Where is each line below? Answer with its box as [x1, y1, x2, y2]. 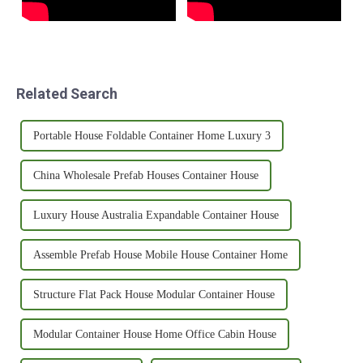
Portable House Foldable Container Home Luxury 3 [33, 129, 271, 142]
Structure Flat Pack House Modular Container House [33, 288, 275, 301]
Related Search [16, 84, 118, 102]
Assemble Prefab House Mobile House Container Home [33, 248, 288, 261]
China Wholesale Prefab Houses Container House [33, 169, 259, 181]
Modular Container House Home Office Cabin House [33, 327, 277, 340]
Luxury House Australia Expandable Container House [33, 208, 280, 221]
